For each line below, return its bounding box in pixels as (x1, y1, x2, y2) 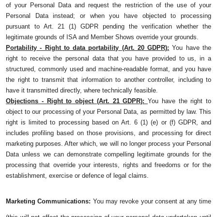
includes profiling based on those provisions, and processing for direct (6, 129, 211, 137)
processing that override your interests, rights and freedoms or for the (6, 161, 211, 169)
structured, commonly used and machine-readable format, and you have (6, 65, 211, 73)
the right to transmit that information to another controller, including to (6, 76, 211, 84)
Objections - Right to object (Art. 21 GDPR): (6, 97, 148, 105)
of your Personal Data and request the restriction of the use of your (6, 1, 211, 9)
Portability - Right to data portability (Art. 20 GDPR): (6, 44, 170, 52)
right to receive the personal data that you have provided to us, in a (6, 55, 211, 62)
